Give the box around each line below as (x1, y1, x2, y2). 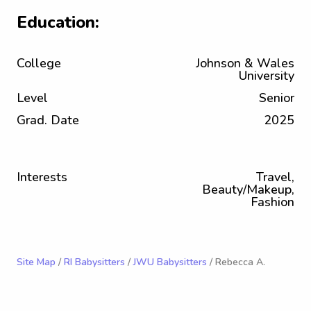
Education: (17, 11, 99, 33)
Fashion (251, 194, 294, 210)
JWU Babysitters (133, 255, 207, 269)
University (239, 67, 294, 84)
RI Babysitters (64, 255, 125, 269)
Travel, (256, 169, 294, 185)
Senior (259, 90, 294, 106)
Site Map (17, 255, 56, 269)
